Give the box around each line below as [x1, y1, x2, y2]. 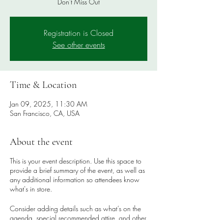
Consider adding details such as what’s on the [10, 204, 141, 213]
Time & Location [10, 79, 77, 91]
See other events [52, 39, 105, 50]
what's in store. [10, 184, 52, 193]
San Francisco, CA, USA [10, 109, 80, 118]
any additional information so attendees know [10, 175, 139, 184]
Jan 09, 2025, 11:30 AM [10, 99, 87, 109]
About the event [10, 136, 73, 148]
